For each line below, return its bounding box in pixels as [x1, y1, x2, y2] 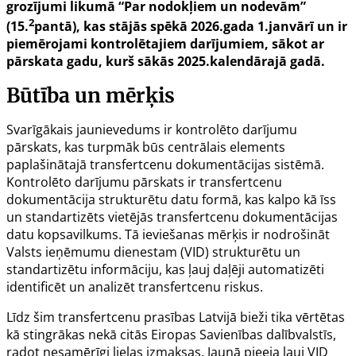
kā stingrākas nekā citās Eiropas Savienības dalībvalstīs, [6, 326, 336, 344]
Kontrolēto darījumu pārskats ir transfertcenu [6, 173, 282, 192]
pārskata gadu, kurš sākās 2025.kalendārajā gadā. [6, 52, 325, 71]
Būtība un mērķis [6, 83, 175, 109]
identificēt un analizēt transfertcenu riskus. [6, 278, 263, 296]
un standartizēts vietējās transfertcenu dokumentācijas [6, 208, 338, 226]
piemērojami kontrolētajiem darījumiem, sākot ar [6, 35, 324, 53]
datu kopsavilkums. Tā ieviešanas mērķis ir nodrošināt [6, 226, 330, 244]
